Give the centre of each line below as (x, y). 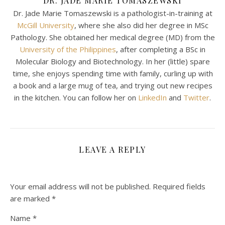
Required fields (179, 186)
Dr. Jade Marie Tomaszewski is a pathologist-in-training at (113, 13)
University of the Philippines (68, 49)
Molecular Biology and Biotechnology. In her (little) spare (113, 61)
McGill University (45, 25)
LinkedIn (152, 97)
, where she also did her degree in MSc (141, 25)
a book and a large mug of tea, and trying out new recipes (113, 85)
